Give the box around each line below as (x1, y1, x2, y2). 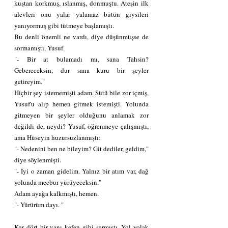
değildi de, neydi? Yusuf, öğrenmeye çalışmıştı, (14, 121, 149, 131)
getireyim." (14, 76, 45, 86)
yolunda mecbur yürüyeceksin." (14, 177, 101, 187)
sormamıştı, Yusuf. (14, 43, 65, 52)
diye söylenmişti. (14, 155, 61, 164)
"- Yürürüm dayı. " (14, 199, 64, 209)
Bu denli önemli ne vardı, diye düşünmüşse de (14, 32, 149, 41)
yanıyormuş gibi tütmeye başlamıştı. (14, 20, 114, 30)
